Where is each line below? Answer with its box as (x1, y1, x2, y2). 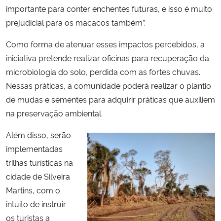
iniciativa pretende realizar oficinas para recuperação (6, 52, 200, 63)
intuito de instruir (6, 198, 66, 209)
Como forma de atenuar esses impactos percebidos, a (6, 38, 205, 49)
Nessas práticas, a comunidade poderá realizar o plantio (6, 79, 211, 91)
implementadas (6, 143, 63, 154)
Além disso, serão (6, 129, 71, 140)
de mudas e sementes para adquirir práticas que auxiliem (6, 93, 215, 105)
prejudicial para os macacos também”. (6, 16, 146, 28)
